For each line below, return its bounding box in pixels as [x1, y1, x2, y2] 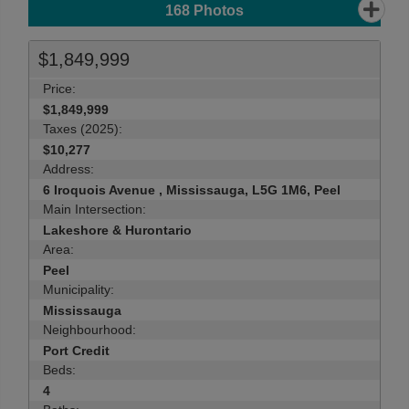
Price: [43, 81, 76, 96]
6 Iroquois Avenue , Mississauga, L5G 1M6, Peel [43, 183, 341, 197]
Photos [190, 3, 244, 18]
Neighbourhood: [43, 322, 136, 337]
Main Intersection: [43, 202, 146, 216]
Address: [43, 162, 94, 176]
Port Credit [43, 343, 110, 358]
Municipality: [43, 282, 114, 297]
